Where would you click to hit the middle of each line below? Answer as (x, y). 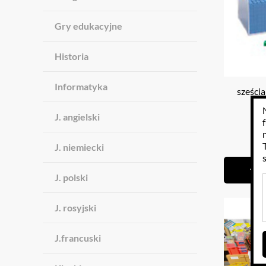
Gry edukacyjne (88, 26)
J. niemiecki (79, 147)
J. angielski (77, 117)
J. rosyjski (75, 208)
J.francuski (78, 238)
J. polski (71, 177)
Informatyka (81, 86)
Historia (72, 56)
